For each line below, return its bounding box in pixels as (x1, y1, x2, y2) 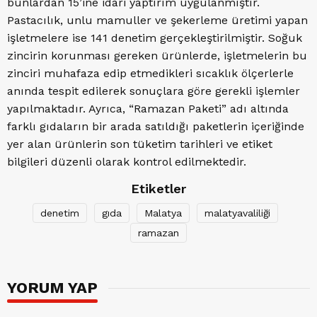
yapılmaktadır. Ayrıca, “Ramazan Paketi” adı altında (7, 102, 289, 116)
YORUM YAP (7, 279, 98, 297)
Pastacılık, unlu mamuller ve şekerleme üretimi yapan (7, 13, 308, 28)
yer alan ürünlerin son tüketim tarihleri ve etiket (7, 137, 272, 151)
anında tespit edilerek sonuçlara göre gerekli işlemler (7, 84, 300, 98)
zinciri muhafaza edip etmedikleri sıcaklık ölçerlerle (7, 67, 294, 81)
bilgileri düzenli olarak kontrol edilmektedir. (7, 155, 246, 169)
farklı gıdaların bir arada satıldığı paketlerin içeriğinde (7, 120, 304, 134)
